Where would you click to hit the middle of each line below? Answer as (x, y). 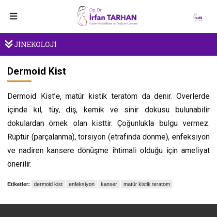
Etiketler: (19, 184)
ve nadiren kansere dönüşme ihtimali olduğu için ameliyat (108, 150)
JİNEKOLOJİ (35, 44)
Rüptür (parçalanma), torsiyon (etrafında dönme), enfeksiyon (108, 137)
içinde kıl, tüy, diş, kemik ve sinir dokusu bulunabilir (108, 110)
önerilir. (19, 164)
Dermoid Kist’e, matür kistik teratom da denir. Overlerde (108, 96)
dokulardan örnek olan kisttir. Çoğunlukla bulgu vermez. (108, 123)
